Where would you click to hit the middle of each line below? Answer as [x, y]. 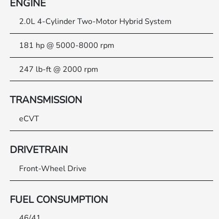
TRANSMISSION [46, 100]
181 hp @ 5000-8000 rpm [67, 46]
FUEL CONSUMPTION [59, 199]
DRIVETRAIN [39, 150]
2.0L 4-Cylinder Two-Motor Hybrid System [96, 22]
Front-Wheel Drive [53, 168]
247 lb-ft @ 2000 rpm [59, 69]
